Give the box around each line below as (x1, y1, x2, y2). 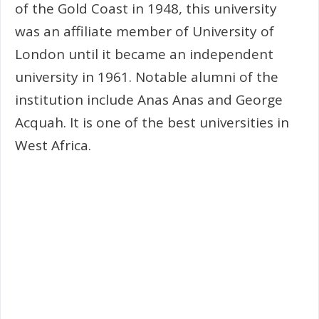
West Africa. (15, 135, 91, 155)
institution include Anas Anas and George (15, 90, 283, 109)
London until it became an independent (15, 44, 273, 63)
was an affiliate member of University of (15, 21, 274, 41)
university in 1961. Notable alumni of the (15, 67, 278, 86)
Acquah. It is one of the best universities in (15, 113, 289, 132)
